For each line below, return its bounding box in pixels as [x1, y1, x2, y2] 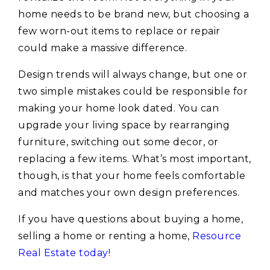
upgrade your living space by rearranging [18, 119, 230, 131]
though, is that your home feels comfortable [18, 170, 246, 182]
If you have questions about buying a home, [18, 213, 243, 225]
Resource [192, 230, 241, 242]
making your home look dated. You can [18, 102, 219, 115]
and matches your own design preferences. [18, 187, 239, 199]
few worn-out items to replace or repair [18, 25, 221, 37]
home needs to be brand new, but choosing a [18, 8, 249, 20]
